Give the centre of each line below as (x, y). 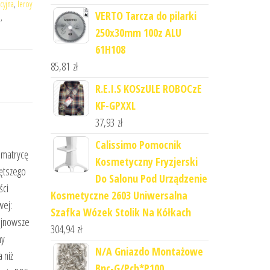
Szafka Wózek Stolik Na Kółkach (121, 212)
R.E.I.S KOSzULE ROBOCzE (148, 89)
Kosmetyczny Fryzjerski (146, 162)
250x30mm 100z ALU (138, 33)
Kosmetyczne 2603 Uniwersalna (119, 195)
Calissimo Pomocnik (138, 145)
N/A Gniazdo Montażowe (149, 251)
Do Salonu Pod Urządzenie (151, 178)
